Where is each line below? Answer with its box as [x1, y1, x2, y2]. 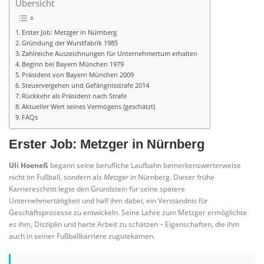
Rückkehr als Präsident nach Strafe [22, 91, 127, 101]
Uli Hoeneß [9, 160, 48, 170]
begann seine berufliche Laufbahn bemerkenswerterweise [48, 160, 241, 170]
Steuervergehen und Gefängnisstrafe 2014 [22, 81, 150, 90]
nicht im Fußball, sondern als [9, 171, 104, 182]
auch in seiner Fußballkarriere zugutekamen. [9, 230, 155, 241]
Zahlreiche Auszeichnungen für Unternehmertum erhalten [22, 49, 198, 58]
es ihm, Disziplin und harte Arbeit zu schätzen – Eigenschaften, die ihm [9, 219, 239, 229]
